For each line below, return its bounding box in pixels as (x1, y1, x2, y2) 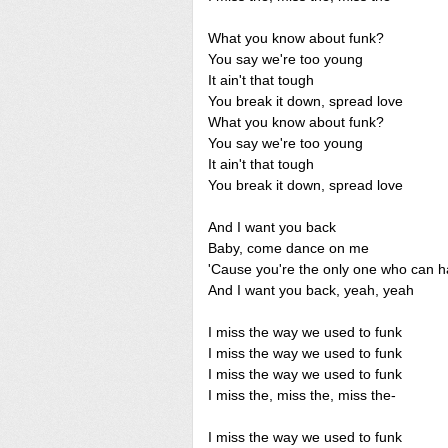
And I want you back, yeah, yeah (208, 282, 414, 298)
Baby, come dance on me (208, 240, 369, 256)
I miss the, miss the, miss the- (208, 387, 396, 403)
